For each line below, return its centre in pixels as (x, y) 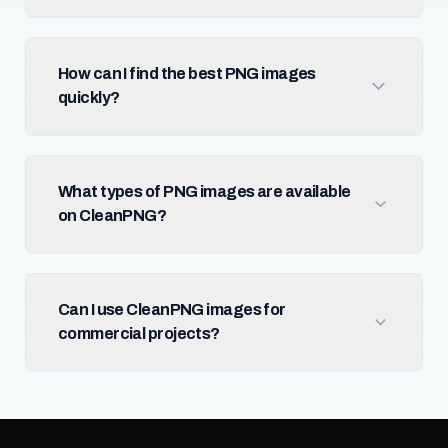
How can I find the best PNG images (186, 73)
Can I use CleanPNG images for (171, 309)
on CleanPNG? (112, 215)
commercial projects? (138, 333)
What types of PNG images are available (204, 191)
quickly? (88, 97)
